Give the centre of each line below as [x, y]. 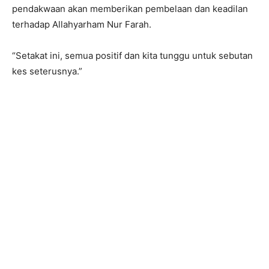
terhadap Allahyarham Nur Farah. [82, 25]
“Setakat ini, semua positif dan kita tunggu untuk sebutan [132, 56]
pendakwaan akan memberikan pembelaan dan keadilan [130, 9]
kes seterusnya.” [47, 71]
